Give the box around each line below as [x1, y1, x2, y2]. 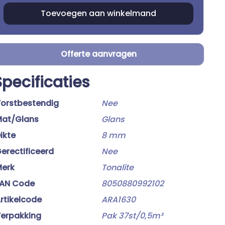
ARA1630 [101, 194, 136, 205]
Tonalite [101, 162, 134, 173]
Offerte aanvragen [60, 48, 137, 60]
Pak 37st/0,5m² [101, 210, 163, 221]
